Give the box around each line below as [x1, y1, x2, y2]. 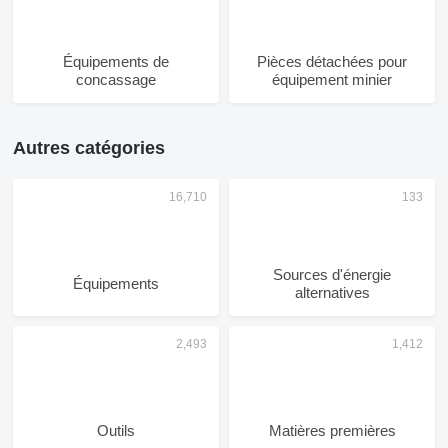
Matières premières [268, 422, 396, 439]
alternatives [294, 284, 370, 301]
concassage [76, 71, 156, 88]
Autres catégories [13, 138, 165, 158]
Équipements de [63, 53, 169, 70]
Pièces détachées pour [257, 53, 407, 70]
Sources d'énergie [273, 266, 391, 283]
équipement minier [272, 71, 392, 88]
